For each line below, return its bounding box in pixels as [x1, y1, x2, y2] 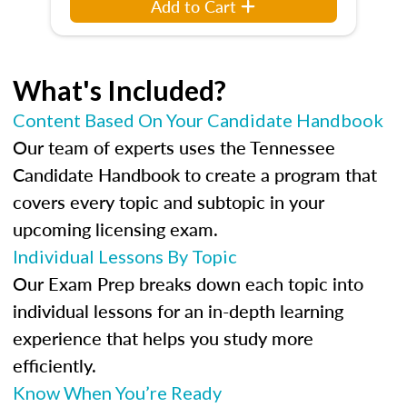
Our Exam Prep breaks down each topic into [13, 271, 363, 296]
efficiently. [13, 352, 96, 378]
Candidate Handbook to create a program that [13, 162, 377, 187]
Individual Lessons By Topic [13, 245, 237, 267]
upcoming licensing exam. [13, 216, 218, 242]
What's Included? [13, 74, 226, 106]
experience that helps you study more [13, 325, 313, 351]
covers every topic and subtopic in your [13, 189, 324, 214]
